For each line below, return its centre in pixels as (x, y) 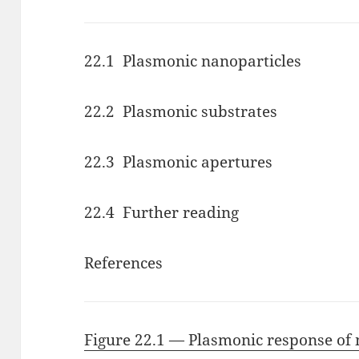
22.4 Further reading (162, 212)
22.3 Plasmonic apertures (179, 161)
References (124, 262)
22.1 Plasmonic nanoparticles (193, 61)
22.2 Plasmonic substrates (181, 111)
